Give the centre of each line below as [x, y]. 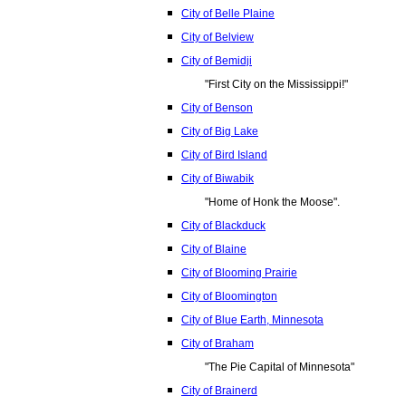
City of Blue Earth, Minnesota [252, 320]
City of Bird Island [224, 155]
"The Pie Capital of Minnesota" [280, 367]
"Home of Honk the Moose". [272, 202]
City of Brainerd [219, 391]
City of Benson [217, 108]
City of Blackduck [223, 226]
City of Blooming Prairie [239, 273]
